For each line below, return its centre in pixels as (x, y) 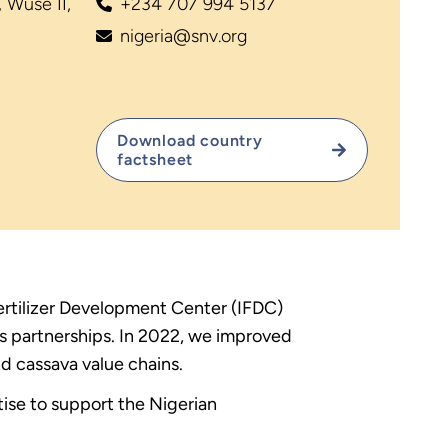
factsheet (155, 159)
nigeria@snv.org (183, 36)
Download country (190, 140)
